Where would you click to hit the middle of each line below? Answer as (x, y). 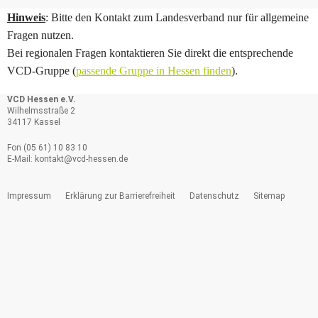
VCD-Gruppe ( (42, 71)
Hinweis (26, 18)
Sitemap (269, 196)
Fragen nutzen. (40, 35)
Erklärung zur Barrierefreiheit (120, 196)
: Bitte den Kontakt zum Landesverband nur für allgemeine (177, 18)
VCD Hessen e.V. (42, 100)
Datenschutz (214, 196)
